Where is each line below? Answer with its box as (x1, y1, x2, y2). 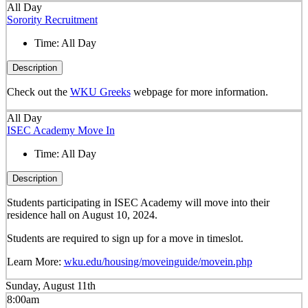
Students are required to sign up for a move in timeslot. (6, 232, 246, 244)
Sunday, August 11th (5, 280, 96, 292)
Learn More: (6, 255, 64, 267)
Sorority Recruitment (6, 14, 98, 26)
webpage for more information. (130, 86, 268, 98)
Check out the (6, 86, 70, 98)
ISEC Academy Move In (6, 124, 115, 136)
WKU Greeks (69, 86, 131, 98)
